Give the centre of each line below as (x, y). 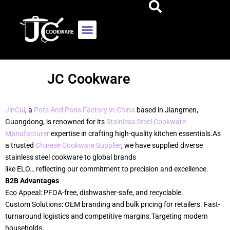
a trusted (20, 146)
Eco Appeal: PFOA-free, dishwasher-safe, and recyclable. (94, 193)
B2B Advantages (32, 181)
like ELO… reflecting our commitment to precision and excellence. (107, 169)
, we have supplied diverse (162, 146)
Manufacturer (27, 134)
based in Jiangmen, (167, 110)
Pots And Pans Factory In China (84, 110)
